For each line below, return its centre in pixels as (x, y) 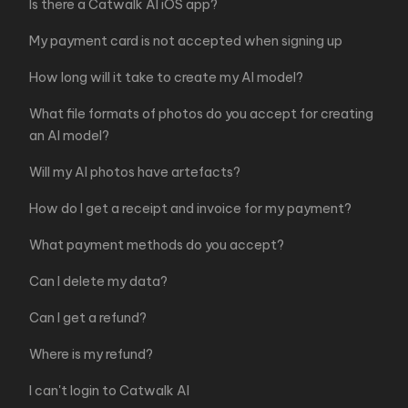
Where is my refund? (91, 354)
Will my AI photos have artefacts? (135, 172)
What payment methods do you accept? (157, 245)
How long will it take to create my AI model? (166, 77)
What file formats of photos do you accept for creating (201, 114)
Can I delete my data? (98, 281)
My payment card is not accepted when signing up (186, 41)
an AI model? (69, 136)
